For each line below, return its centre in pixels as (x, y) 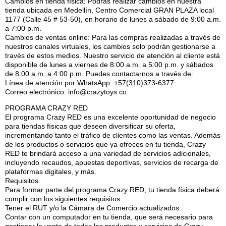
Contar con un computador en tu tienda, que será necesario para (109, 217)
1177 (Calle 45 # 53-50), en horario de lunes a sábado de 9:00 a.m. (113, 19)
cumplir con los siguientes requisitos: (64, 199)
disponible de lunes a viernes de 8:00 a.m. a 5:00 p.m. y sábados (109, 65)
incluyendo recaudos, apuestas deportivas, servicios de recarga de (112, 163)
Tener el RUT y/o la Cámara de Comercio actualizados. (93, 208)
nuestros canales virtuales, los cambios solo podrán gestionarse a (110, 47)
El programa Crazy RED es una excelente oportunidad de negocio (110, 117)
